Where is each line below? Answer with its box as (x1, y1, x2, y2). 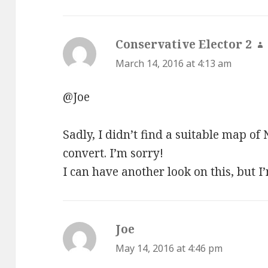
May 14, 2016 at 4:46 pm (115, 242, 223, 255)
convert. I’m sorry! (63, 145, 164, 162)
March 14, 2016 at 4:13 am (115, 56, 232, 70)
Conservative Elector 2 (115, 36, 252, 52)
